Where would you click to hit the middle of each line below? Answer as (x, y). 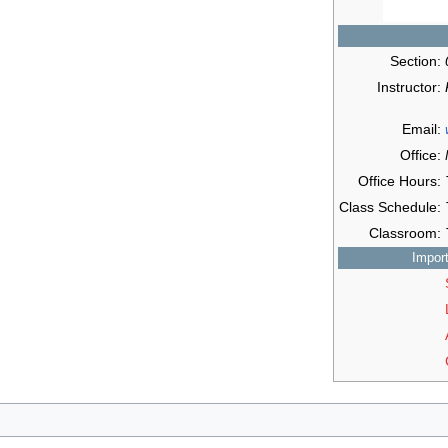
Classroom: (405, 233)
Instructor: (409, 87)
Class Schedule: (390, 207)
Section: (415, 61)
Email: (421, 129)
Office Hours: (399, 181)
